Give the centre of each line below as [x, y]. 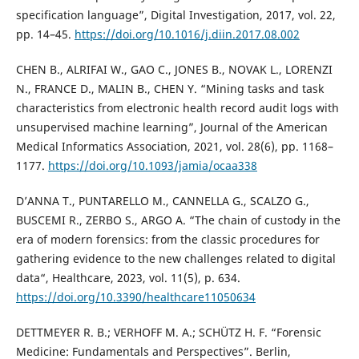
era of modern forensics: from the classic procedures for [167, 240]
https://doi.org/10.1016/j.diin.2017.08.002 [187, 34]
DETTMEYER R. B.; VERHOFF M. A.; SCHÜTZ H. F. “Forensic [168, 333]
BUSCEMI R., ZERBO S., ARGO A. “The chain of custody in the [178, 220]
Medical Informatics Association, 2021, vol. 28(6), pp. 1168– [174, 147]
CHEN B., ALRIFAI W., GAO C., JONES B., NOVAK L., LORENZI [174, 70]
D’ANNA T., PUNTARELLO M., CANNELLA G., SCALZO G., [162, 201]
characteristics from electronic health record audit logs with [177, 108]
